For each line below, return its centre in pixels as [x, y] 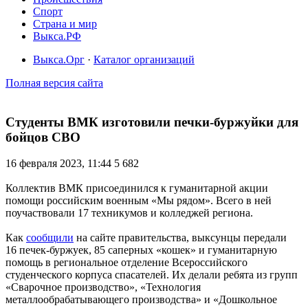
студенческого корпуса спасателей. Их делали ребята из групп [152, 275]
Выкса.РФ [57, 36]
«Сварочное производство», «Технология [103, 287]
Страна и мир [65, 24]
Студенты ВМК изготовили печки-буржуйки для [152, 122]
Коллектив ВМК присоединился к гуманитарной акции [137, 188]
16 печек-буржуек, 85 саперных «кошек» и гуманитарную [141, 250]
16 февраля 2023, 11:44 [60, 164]
